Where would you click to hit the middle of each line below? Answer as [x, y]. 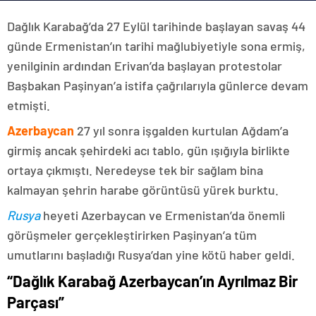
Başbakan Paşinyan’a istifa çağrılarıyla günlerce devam [158, 85]
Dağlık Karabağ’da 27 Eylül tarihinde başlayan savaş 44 [156, 26]
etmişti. [29, 105]
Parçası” [36, 302]
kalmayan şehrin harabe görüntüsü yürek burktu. [143, 190]
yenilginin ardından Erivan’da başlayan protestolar [145, 66]
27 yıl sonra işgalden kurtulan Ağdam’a [181, 130]
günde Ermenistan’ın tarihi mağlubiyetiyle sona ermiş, [156, 46]
